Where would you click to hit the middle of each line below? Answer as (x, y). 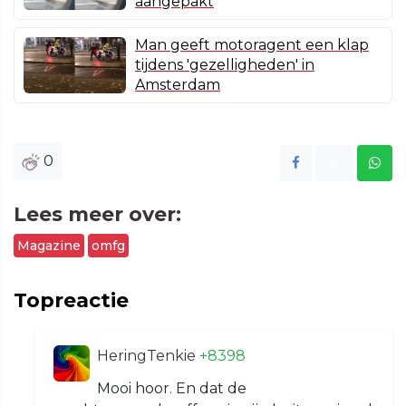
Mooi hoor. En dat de (172, 389)
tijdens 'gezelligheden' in (225, 65)
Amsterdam (178, 85)
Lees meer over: (97, 215)
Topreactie (71, 301)
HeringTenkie (148, 356)
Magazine (49, 246)
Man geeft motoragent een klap (252, 45)
